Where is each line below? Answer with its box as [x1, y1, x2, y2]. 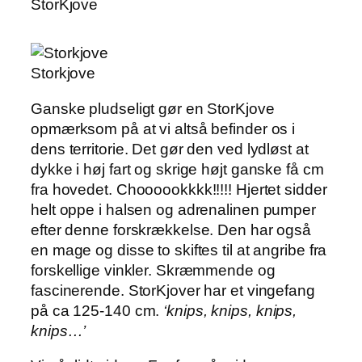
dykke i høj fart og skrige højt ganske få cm [31, 160, 324, 178]
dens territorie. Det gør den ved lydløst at [31, 140, 309, 158]
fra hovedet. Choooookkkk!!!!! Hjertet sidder [31, 180, 327, 198]
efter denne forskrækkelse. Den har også [31, 221, 312, 238]
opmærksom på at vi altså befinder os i [31, 120, 296, 137]
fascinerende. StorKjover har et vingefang [31, 281, 315, 299]
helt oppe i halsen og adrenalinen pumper [31, 200, 316, 218]
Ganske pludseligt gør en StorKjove [31, 99, 275, 117]
